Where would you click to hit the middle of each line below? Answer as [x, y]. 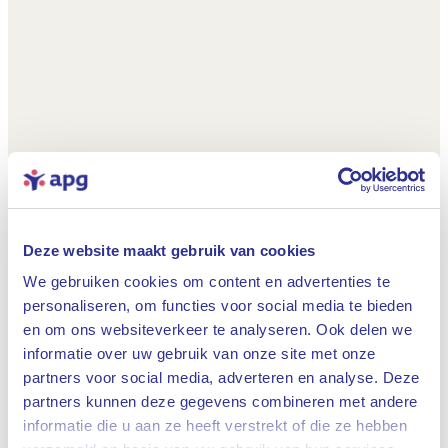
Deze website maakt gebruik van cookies [169, 250]
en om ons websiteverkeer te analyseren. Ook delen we [217, 329]
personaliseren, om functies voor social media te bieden [218, 305]
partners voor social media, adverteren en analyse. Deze [221, 377]
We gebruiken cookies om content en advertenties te [206, 281]
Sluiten [306, 425]
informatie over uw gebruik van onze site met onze [199, 353]
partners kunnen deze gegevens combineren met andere [220, 401]
